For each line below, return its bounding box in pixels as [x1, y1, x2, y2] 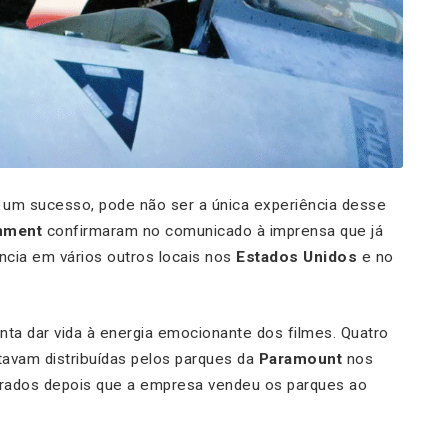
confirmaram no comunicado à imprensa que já [46, 222, 383, 241]
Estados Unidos [236, 248, 357, 267]
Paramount [258, 350, 342, 369]
